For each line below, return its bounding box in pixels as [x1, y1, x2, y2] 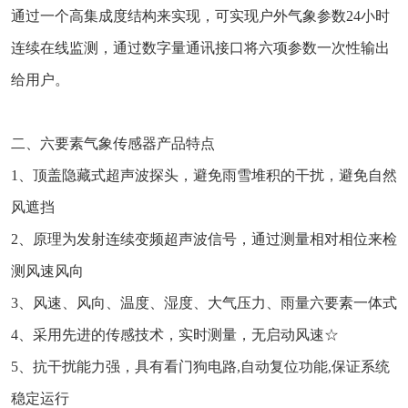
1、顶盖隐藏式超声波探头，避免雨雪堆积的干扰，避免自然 [11, 168, 397, 184]
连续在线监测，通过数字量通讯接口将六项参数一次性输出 [11, 40, 390, 56]
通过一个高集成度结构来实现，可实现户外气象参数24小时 [11, 8, 390, 25]
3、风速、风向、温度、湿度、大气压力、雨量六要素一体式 [11, 295, 397, 311]
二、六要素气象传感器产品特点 [11, 136, 215, 152]
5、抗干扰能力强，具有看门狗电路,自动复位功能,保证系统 [11, 359, 390, 375]
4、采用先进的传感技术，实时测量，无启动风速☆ [11, 327, 339, 343]
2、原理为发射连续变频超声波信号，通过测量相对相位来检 [11, 231, 397, 248]
